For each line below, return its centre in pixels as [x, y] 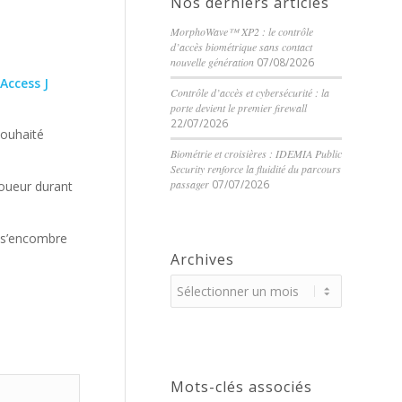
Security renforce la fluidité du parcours [256, 169]
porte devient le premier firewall [239, 108]
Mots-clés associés [241, 387]
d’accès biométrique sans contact [241, 47]
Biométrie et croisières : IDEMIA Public [256, 153]
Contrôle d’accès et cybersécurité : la [250, 92]
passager [190, 184]
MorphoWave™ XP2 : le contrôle [242, 31]
